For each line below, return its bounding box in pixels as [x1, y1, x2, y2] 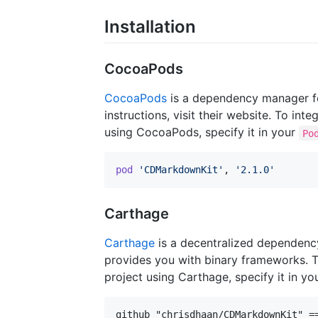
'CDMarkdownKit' [138, 164, 224, 176]
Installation [104, 16, 196, 38]
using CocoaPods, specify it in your [104, 125, 299, 140]
